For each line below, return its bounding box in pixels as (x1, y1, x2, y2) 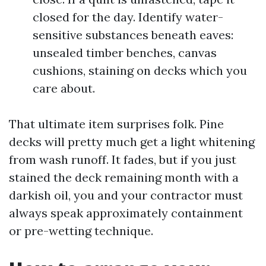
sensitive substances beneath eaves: (33, 27, 233, 42)
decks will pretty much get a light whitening (9, 134, 255, 149)
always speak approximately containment (9, 205, 243, 220)
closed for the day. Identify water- (33, 9, 223, 24)
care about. (33, 81, 95, 96)
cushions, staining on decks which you (33, 63, 247, 78)
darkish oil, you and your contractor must (9, 188, 243, 202)
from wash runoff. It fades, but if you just (9, 152, 236, 167)
